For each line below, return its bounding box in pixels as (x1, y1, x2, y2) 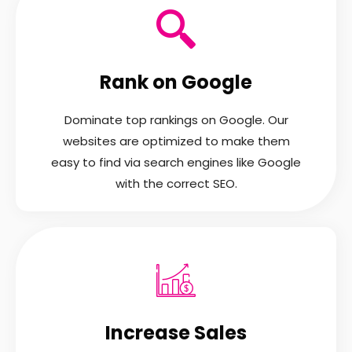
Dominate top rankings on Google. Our (64, 112, 288, 129)
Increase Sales (105, 320, 247, 346)
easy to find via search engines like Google (51, 154, 301, 171)
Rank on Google (100, 69, 252, 96)
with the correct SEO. (115, 175, 237, 192)
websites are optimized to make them (62, 133, 290, 150)
